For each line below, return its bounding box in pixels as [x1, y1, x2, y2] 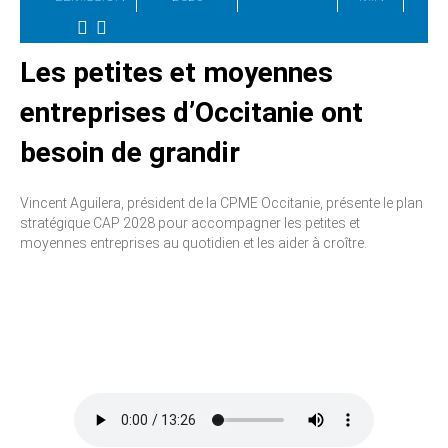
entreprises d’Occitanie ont [20, 95, 363, 129]
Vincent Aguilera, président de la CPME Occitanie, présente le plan [20, 194, 423, 211]
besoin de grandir [20, 135, 240, 169]
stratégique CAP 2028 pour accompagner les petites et [20, 214, 360, 231]
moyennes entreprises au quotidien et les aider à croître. [20, 234, 367, 251]
